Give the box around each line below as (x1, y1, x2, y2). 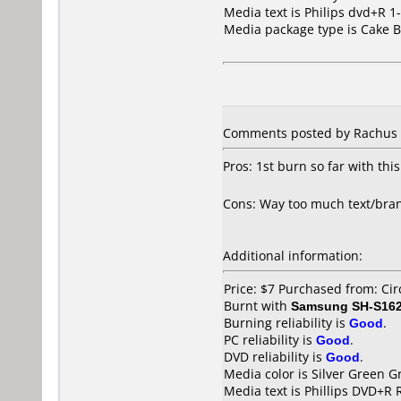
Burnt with (224, 297, 291, 314)
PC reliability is (224, 331, 316, 348)
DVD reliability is (224, 348, 326, 365)
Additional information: (223, 247, 363, 264)
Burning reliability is (224, 314, 349, 331)
